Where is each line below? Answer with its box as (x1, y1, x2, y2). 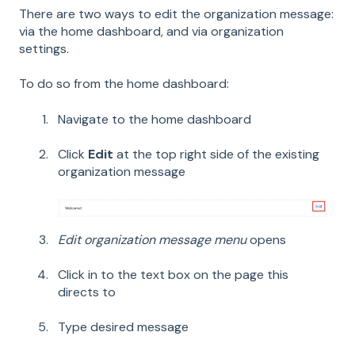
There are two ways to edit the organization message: (19, 5, 334, 22)
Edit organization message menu (58, 231, 246, 248)
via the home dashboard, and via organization (19, 22, 284, 40)
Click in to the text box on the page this (58, 265, 288, 283)
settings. (19, 40, 69, 57)
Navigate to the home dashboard (58, 110, 251, 128)
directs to (58, 283, 116, 300)
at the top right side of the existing (116, 146, 319, 163)
